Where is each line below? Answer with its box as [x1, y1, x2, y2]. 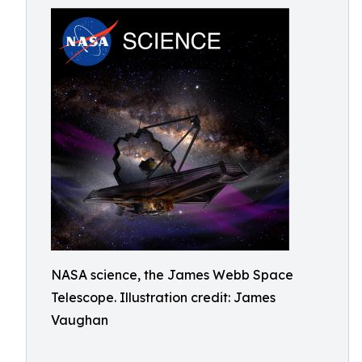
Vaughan [51, 312, 108, 328]
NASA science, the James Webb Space [51, 267, 293, 283]
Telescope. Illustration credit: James [51, 289, 276, 305]
